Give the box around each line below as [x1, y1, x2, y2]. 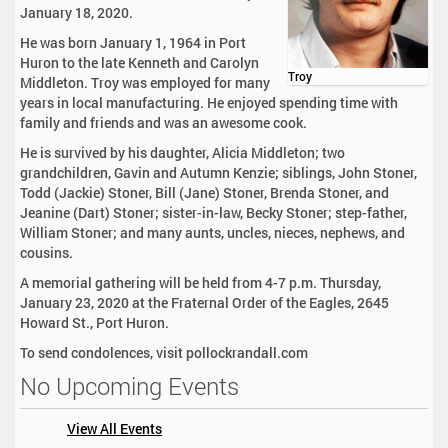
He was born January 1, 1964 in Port [20, 33, 246, 53]
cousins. [20, 243, 73, 263]
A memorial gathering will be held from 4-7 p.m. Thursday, [20, 273, 381, 293]
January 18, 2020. [20, 3, 133, 23]
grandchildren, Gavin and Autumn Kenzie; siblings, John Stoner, [20, 163, 417, 183]
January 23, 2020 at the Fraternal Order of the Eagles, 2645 [20, 293, 389, 313]
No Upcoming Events [20, 370, 239, 403]
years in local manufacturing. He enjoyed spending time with [20, 93, 398, 113]
